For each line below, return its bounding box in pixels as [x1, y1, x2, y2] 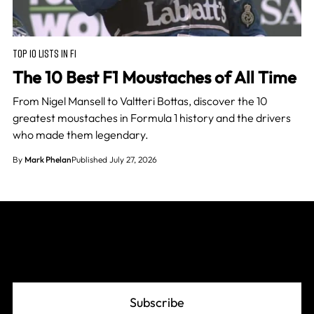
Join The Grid [83, 233, 231, 264]
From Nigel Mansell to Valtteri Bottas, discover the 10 [12, 93, 268, 108]
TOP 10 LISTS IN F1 [12, 46, 76, 60]
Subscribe [130, 294, 184, 310]
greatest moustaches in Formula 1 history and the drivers [12, 110, 291, 125]
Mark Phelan [24, 153, 71, 165]
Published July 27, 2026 [71, 153, 157, 165]
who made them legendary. [12, 127, 149, 142]
